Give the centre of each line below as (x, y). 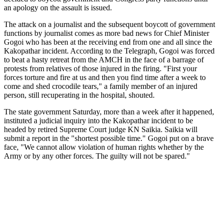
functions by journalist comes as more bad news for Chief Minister (107, 33)
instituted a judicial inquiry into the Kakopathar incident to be (98, 120)
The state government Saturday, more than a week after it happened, (109, 111)
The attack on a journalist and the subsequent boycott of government (110, 24)
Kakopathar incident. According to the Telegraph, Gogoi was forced (109, 51)
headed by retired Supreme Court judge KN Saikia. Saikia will (101, 129)
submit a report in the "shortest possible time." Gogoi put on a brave (109, 138)
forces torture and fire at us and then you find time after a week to (105, 77)
